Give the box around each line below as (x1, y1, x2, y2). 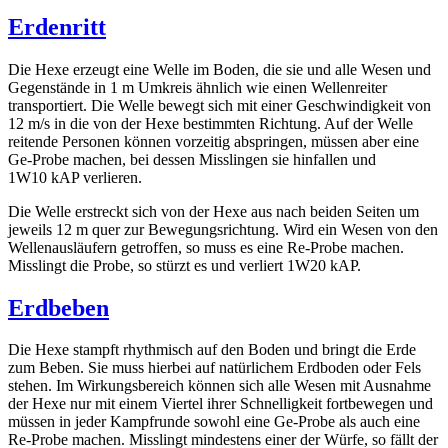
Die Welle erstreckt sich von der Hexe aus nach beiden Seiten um (8, 202, 419, 220)
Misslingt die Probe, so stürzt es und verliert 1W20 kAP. (8, 256, 361, 274)
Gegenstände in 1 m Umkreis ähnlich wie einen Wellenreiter (8, 78, 387, 96)
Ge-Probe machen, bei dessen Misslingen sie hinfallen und (8, 150, 376, 168)
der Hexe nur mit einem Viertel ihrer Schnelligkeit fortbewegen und (8, 395, 433, 413)
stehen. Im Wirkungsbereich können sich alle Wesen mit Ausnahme (8, 377, 431, 395)
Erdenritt (8, 13, 106, 40)
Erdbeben (8, 294, 109, 321)
